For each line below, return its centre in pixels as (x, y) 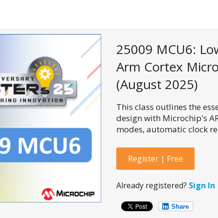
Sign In (202, 186)
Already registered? (153, 186)
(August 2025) (157, 84)
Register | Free (155, 159)
